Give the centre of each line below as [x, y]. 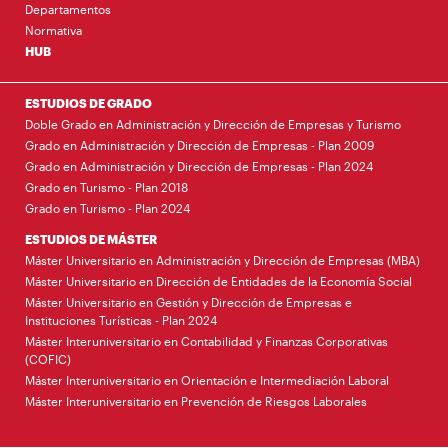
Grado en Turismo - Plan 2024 [107, 207]
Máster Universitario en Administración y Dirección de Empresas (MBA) [222, 259]
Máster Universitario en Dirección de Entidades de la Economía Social [218, 280]
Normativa [53, 29]
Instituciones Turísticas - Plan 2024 [121, 319]
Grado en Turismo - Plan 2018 [106, 186]
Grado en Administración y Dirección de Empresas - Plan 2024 [199, 165]
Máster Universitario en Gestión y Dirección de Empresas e [188, 301]
